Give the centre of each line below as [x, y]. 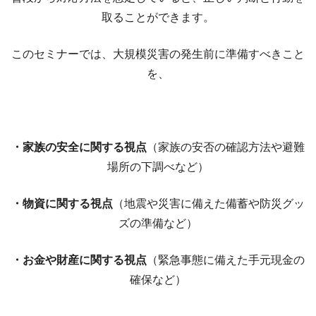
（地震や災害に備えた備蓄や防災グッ [209, 203]
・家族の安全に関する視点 [79, 147]
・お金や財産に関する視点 [79, 260]
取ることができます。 [158, 17]
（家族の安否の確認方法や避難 [226, 147]
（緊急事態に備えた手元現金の [226, 260]
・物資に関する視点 [62, 203]
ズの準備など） [158, 223]
